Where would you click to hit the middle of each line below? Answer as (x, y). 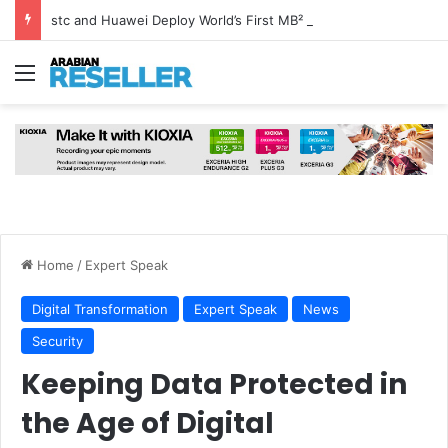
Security (57, 340)
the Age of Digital (147, 423)
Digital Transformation (100, 308)
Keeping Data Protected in (214, 384)
